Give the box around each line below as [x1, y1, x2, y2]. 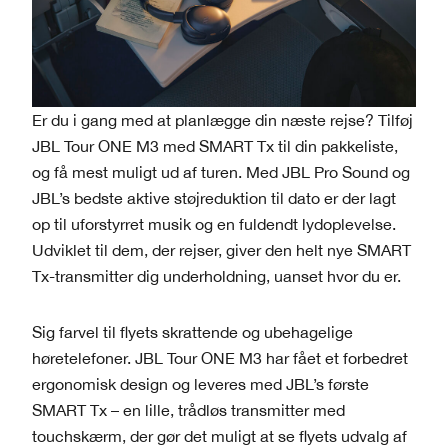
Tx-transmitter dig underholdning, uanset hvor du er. [32, 267, 401, 286]
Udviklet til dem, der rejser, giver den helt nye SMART [32, 241, 411, 260]
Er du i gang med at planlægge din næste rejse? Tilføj [32, 111, 413, 130]
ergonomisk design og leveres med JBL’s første [32, 375, 369, 394]
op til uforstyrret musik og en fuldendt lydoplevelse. [32, 215, 396, 234]
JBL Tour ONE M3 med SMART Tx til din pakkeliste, [32, 137, 398, 156]
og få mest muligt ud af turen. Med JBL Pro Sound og [32, 163, 410, 182]
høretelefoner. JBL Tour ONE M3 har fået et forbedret [32, 349, 408, 368]
